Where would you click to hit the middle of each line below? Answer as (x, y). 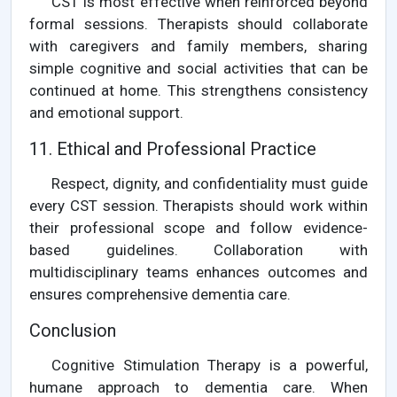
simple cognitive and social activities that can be (198, 69)
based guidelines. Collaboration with (198, 250)
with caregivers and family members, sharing (198, 47)
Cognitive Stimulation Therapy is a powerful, (210, 366)
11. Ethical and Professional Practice (173, 149)
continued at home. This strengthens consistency (198, 91)
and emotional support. (106, 113)
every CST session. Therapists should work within (198, 206)
